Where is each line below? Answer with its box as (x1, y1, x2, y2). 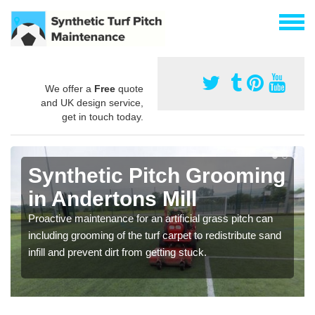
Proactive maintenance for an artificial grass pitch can (28, 212, 273, 224)
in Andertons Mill (28, 186, 197, 210)
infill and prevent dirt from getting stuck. (28, 245, 207, 258)
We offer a (45, 82, 94, 94)
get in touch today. (62, 110, 143, 122)
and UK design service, (41, 96, 143, 108)
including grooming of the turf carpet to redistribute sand (28, 229, 281, 241)
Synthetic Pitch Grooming (28, 163, 285, 187)
